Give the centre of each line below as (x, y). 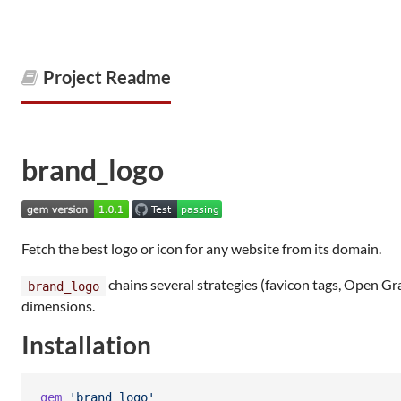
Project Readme (107, 77)
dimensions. (58, 306)
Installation (86, 345)
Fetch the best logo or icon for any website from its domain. (201, 248)
